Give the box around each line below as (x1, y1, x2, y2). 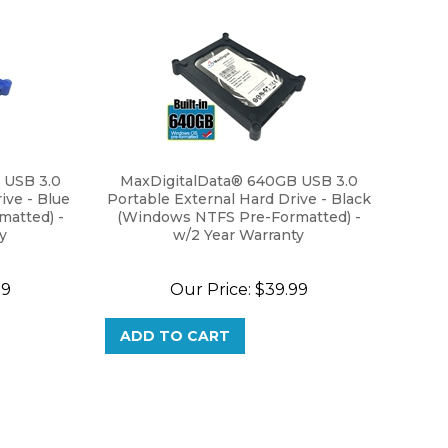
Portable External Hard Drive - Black (106, 181, 371, 199)
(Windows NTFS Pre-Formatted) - (116, 199, 361, 217)
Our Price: (169, 271, 251, 290)
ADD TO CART (120, 318, 231, 336)
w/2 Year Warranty (173, 217, 305, 235)
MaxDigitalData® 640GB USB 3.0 (119, 163, 358, 181)
